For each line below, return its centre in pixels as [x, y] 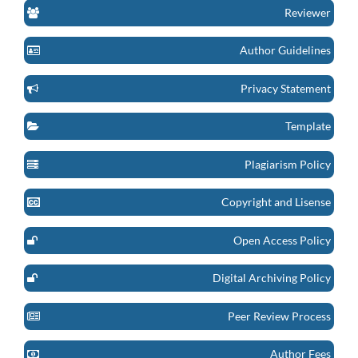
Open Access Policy [282, 240]
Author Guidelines [285, 50]
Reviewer [308, 13]
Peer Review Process [279, 316]
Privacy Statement [286, 88]
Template [308, 126]
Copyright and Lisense [276, 202]
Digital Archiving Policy [272, 278]
